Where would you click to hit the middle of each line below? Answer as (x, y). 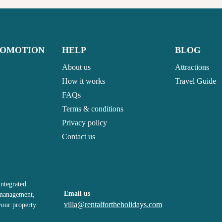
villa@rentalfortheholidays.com (113, 205)
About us (76, 67)
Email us (77, 194)
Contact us (79, 137)
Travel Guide (195, 81)
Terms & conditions (93, 109)
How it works (83, 81)
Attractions (192, 67)
